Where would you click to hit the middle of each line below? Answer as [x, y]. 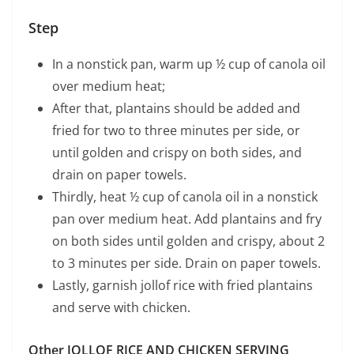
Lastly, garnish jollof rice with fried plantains [183, 286]
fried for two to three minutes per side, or [176, 131]
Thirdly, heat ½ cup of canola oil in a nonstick [185, 197]
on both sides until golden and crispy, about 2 [188, 241]
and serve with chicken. [121, 308]
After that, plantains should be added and [176, 109]
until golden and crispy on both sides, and [177, 153]
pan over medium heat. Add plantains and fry [187, 219]
